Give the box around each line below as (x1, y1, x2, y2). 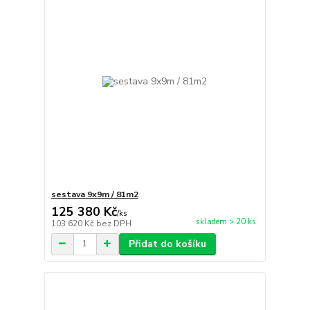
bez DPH (95, 217, 131, 229)
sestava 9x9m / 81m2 (51, 188, 138, 200)
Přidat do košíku (128, 237, 206, 250)
